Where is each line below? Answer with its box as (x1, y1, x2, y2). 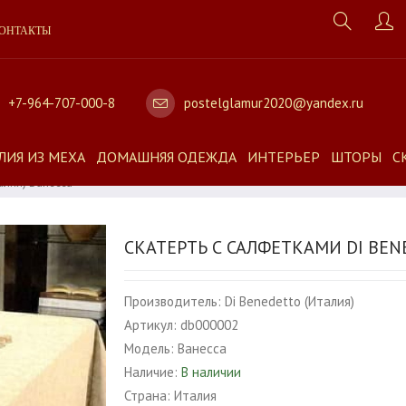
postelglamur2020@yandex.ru (183, 93, 363, 111)
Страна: (124, 387, 171, 404)
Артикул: (124, 316, 178, 333)
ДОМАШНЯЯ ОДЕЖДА (96, 148, 237, 166)
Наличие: (124, 363, 179, 381)
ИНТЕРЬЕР (247, 148, 320, 166)
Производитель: (124, 293, 222, 310)
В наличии (181, 363, 242, 381)
